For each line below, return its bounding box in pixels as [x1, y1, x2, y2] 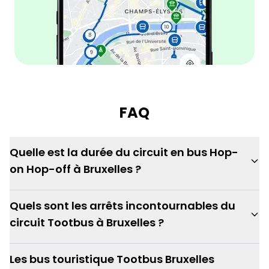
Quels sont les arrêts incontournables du [10, 198, 235, 213]
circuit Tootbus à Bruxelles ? [10, 215, 164, 230]
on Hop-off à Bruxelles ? [10, 162, 141, 177]
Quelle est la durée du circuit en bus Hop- [10, 145, 238, 160]
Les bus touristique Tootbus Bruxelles [10, 252, 214, 267]
